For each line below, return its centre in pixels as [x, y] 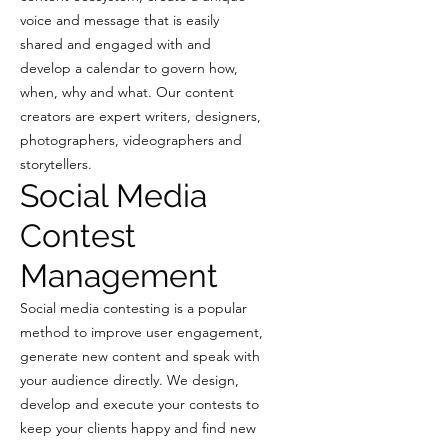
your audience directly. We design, [129, 380]
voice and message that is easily [119, 20]
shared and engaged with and [115, 44]
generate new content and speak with [140, 356]
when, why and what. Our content [127, 92]
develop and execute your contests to [139, 404]
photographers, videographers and [131, 140]
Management [119, 275]
